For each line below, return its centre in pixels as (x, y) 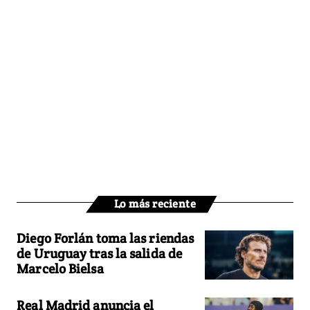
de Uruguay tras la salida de (100, 253)
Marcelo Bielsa (60, 268)
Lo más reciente (155, 203)
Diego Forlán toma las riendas (106, 238)
